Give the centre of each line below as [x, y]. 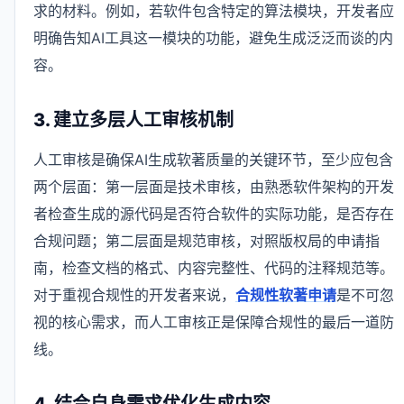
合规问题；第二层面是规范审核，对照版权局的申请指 [207, 241]
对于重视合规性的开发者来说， [134, 295]
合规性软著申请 [286, 295]
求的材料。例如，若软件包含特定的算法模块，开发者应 [214, 11]
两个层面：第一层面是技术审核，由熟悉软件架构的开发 [214, 187]
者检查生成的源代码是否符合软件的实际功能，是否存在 [214, 214]
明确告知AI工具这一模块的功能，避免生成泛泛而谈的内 [213, 38]
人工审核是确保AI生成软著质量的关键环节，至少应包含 [213, 160]
